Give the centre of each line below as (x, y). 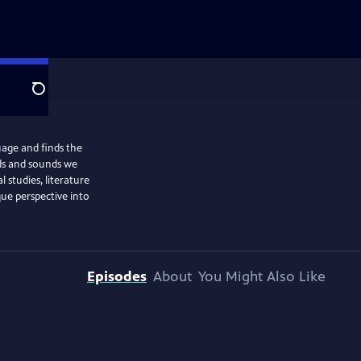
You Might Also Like (262, 276)
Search (51, 98)
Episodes (117, 276)
